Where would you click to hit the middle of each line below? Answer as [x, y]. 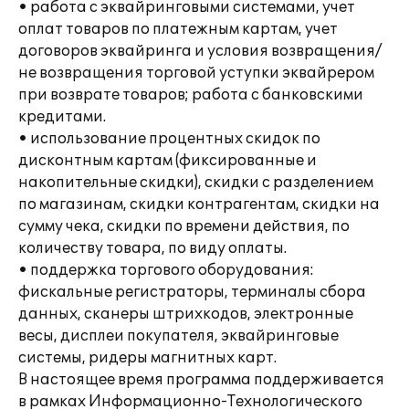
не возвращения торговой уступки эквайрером [196, 73]
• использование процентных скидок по [169, 139]
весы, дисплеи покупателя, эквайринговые [178, 336]
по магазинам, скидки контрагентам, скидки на [199, 204]
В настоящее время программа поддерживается [201, 380]
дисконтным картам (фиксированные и [168, 161]
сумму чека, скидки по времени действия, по [184, 226]
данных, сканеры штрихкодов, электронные [186, 314]
